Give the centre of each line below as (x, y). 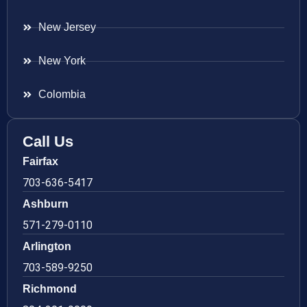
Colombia (62, 95)
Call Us (48, 142)
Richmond (50, 289)
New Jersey (67, 27)
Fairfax (40, 162)
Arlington (47, 247)
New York (62, 61)
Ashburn (46, 204)
